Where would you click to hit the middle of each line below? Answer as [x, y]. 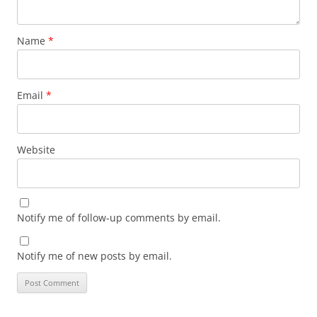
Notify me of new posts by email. [94, 255]
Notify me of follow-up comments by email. [119, 217]
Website [36, 149]
